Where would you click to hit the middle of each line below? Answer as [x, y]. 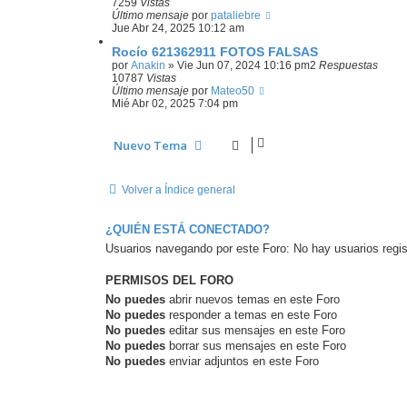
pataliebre [236, 15]
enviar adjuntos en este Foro [242, 361]
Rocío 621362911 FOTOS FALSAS [215, 52]
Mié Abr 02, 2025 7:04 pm [175, 104]
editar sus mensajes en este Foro [255, 330]
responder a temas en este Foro [251, 315]
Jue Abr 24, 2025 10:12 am [178, 28]
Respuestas [348, 65]
